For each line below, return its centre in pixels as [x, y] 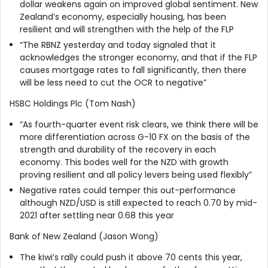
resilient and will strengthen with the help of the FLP [127, 29]
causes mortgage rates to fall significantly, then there [133, 70]
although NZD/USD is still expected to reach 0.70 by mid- [138, 202]
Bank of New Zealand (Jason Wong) [84, 236]
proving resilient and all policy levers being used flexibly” [135, 174]
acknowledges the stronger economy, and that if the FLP [138, 57]
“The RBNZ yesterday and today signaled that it [118, 45]
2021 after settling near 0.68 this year [97, 215]
